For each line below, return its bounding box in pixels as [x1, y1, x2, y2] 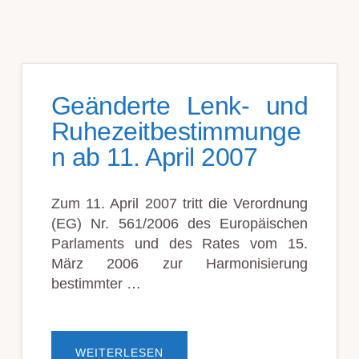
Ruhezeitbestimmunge [50, 116, 301, 146]
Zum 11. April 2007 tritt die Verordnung [50, 195, 309, 212]
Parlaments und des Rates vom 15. [50, 235, 309, 252]
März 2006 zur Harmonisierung [50, 255, 309, 272]
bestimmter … [50, 275, 141, 292]
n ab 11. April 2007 [50, 142, 258, 171]
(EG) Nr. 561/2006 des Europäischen [50, 215, 309, 232]
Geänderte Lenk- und [50, 91, 309, 120]
